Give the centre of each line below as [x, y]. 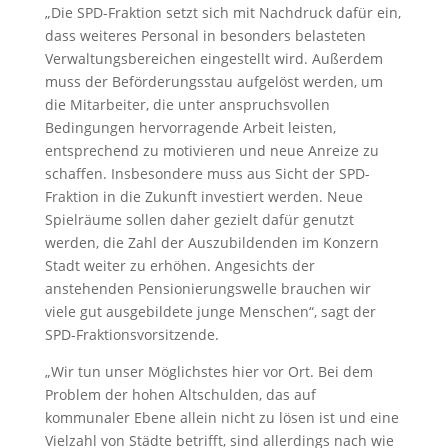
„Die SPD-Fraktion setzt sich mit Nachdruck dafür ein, [222, 12]
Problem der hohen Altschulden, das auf [180, 394]
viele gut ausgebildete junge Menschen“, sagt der [210, 311]
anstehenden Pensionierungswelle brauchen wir [207, 288]
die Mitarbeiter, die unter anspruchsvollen [187, 104]
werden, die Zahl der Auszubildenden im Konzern [211, 242]
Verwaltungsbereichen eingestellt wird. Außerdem [213, 58]
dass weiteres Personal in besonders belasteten [205, 35]
